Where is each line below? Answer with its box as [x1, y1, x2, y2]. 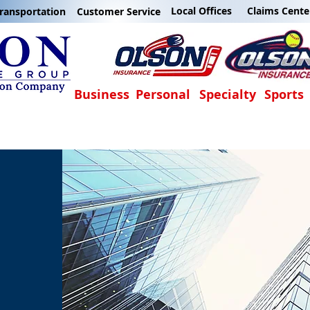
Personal [136, 86, 190, 103]
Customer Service [77, 5, 161, 18]
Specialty [199, 86, 256, 103]
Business [74, 86, 129, 103]
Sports [264, 86, 304, 103]
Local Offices [171, 4, 232, 17]
